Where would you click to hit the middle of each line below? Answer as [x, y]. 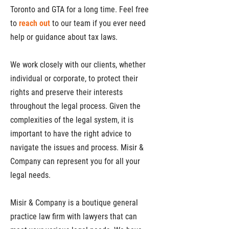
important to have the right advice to [71, 134]
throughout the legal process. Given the [75, 106]
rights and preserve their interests [66, 92]
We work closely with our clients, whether [78, 65]
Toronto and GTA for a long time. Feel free [79, 9]
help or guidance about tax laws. [64, 37]
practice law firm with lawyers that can [74, 216]
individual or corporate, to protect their [74, 78]
